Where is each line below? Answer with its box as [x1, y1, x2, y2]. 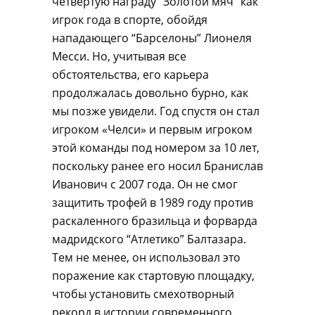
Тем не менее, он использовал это [52, 250, 240, 265]
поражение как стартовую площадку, [52, 268, 255, 283]
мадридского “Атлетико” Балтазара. [52, 231, 246, 247]
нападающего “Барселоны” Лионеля [52, 30, 252, 46]
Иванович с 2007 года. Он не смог [52, 176, 238, 192]
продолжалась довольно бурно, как [52, 85, 248, 101]
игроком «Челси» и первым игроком [52, 122, 252, 137]
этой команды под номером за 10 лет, [52, 140, 259, 155]
